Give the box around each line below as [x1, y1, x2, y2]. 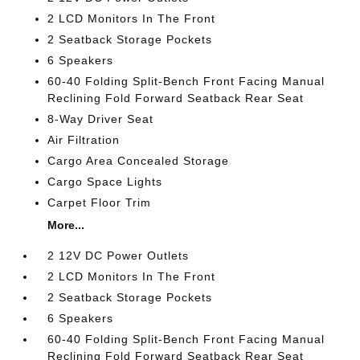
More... [47, 219, 85, 231]
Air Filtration [47, 133, 121, 146]
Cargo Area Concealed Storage [47, 154, 230, 167]
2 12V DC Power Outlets [47, 249, 190, 262]
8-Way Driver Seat [47, 112, 154, 125]
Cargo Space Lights [47, 175, 163, 188]
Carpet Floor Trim [47, 196, 152, 209]
